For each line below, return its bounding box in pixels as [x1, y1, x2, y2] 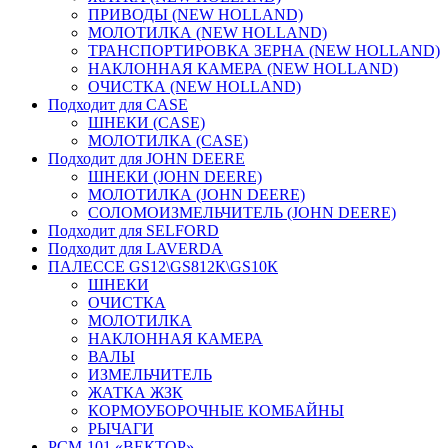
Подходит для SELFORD [48, 221, 219, 239]
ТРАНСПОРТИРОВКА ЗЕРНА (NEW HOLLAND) [88, 41, 440, 59]
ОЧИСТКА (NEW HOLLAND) [88, 77, 301, 95]
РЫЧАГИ [88, 419, 154, 437]
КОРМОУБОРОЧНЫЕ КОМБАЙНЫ [88, 401, 344, 419]
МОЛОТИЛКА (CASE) [88, 131, 248, 149]
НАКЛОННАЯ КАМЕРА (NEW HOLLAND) [88, 59, 398, 77]
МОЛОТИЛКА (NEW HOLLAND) [88, 23, 327, 41]
